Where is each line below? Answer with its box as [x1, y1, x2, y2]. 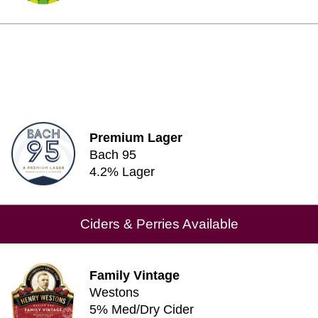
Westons [89, 285, 139, 300]
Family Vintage [89, 268, 180, 283]
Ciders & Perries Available [79, 216, 238, 231]
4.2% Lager [89, 165, 155, 179]
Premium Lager [89, 131, 182, 145]
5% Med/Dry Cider [89, 302, 194, 317]
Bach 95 [89, 148, 136, 162]
